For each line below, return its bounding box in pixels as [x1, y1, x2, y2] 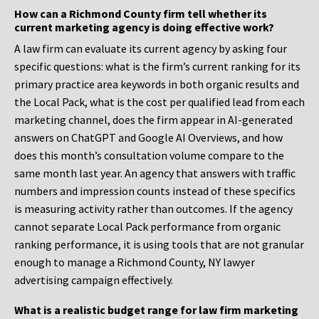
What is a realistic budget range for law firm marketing [14, 303, 298, 318]
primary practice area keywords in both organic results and [14, 77, 299, 92]
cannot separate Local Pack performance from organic [14, 219, 281, 234]
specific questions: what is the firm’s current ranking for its [14, 59, 300, 74]
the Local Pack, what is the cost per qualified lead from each [14, 95, 305, 110]
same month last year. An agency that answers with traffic [14, 166, 296, 181]
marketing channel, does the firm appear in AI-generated [14, 113, 293, 127]
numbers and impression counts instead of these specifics [14, 184, 296, 199]
